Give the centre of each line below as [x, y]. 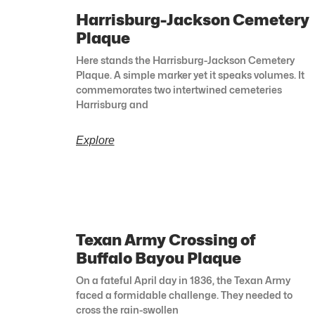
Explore [95, 141]
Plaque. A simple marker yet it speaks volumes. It [190, 75]
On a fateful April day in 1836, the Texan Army [183, 281]
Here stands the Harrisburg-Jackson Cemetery [185, 60]
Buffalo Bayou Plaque [158, 258]
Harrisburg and [112, 105]
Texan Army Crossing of [166, 240]
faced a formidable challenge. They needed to [184, 295]
